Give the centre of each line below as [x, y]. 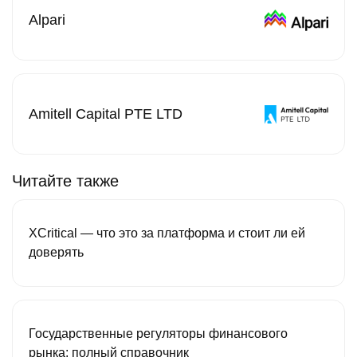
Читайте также [65, 181]
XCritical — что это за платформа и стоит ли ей [167, 233]
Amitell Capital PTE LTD [106, 114]
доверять [56, 253]
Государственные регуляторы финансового [158, 334]
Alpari [47, 20]
